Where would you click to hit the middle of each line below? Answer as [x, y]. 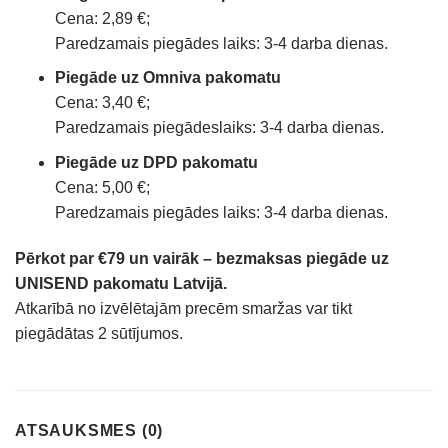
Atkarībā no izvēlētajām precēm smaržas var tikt [183, 308]
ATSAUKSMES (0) [89, 431]
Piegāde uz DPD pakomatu [156, 162]
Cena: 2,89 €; [102, 18]
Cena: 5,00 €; [102, 187]
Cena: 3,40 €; [102, 103]
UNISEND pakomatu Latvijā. [121, 283]
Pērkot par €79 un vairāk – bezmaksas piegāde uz [202, 258]
